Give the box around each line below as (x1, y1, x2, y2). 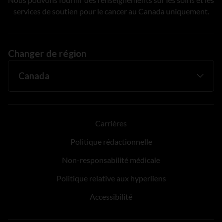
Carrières (95, 118, 127, 128)
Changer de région (8, 47, 86, 59)
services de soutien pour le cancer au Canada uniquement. (13, 6, 209, 16)
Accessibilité (90, 191, 132, 201)
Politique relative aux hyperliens (56, 173, 166, 183)
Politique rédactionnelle (70, 136, 152, 146)
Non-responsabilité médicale (62, 155, 160, 165)
